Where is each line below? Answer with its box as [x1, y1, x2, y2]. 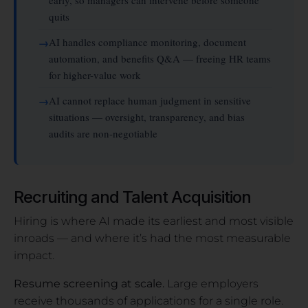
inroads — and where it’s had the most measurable [14, 231, 291, 245]
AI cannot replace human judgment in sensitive [49, 93, 251, 107]
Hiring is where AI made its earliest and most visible [14, 214, 294, 228]
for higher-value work [49, 67, 141, 82]
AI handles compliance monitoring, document [49, 34, 246, 49]
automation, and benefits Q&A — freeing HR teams [49, 51, 271, 65]
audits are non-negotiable [49, 126, 157, 140]
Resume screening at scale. [14, 276, 164, 290]
